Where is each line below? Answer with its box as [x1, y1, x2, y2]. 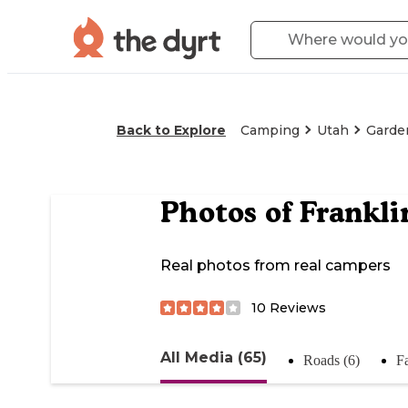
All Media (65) [160, 348, 267, 366]
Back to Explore [117, 122, 226, 138]
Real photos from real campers [160, 257, 391, 275]
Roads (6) [303, 352, 360, 368]
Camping [240, 122, 300, 138]
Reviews [266, 299, 326, 316]
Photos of [160, 195, 300, 230]
